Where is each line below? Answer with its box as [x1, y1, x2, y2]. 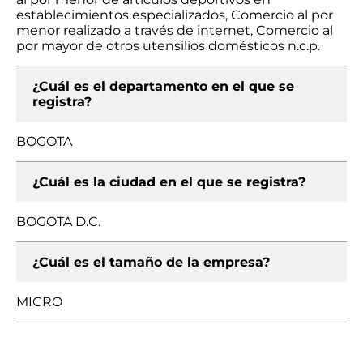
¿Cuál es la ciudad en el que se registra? [32, 174, 305, 190]
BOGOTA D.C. [16, 214, 100, 229]
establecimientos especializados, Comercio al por [16, 7, 333, 23]
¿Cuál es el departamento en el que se [32, 79, 294, 94]
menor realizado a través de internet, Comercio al [16, 23, 333, 38]
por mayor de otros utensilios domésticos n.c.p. [16, 38, 320, 53]
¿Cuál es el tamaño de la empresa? [32, 254, 270, 270]
